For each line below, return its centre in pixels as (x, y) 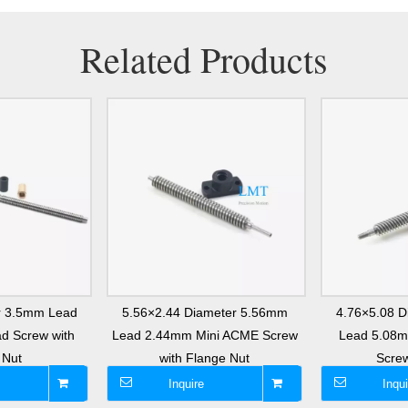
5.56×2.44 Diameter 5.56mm (204, 313)
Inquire (186, 384)
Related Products (204, 59)
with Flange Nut (204, 358)
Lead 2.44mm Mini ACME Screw (204, 336)
